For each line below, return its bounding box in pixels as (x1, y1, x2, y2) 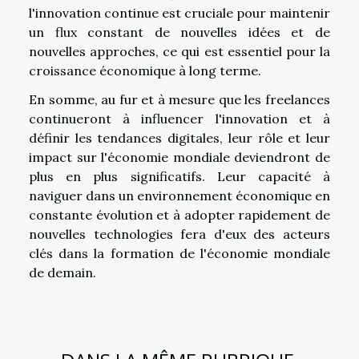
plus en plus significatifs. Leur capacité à (29, 167, 330, 184)
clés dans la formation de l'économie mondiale (29, 244, 330, 261)
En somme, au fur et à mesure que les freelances (29, 91, 330, 107)
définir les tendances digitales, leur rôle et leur (29, 129, 330, 146)
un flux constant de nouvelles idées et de (29, 23, 330, 40)
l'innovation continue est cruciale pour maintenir (29, 4, 330, 21)
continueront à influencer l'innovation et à (29, 110, 330, 127)
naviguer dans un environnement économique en (29, 187, 330, 204)
